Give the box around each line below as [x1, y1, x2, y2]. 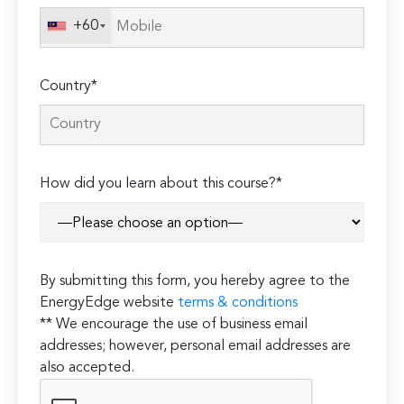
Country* [40, 79, 98, 95]
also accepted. [40, 361, 135, 376]
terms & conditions [178, 296, 298, 311]
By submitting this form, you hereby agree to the [40, 274, 351, 289]
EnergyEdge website [40, 296, 179, 311]
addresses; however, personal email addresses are [40, 339, 352, 354]
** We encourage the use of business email [40, 317, 308, 333]
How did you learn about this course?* [40, 177, 283, 192]
